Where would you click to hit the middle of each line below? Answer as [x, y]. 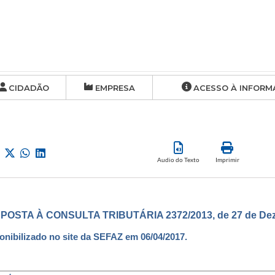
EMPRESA [115, 88]
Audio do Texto [178, 160]
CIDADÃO [29, 88]
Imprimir [227, 160]
